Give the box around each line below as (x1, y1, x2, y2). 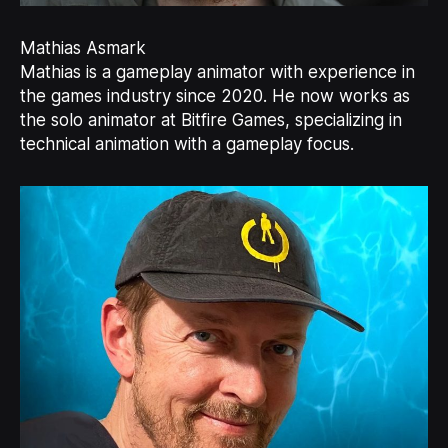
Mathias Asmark (19, 37, 146, 58)
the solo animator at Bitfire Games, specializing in (19, 109, 402, 130)
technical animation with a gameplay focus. (19, 133, 354, 154)
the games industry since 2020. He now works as (19, 85, 410, 106)
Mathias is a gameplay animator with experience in (19, 61, 415, 82)
